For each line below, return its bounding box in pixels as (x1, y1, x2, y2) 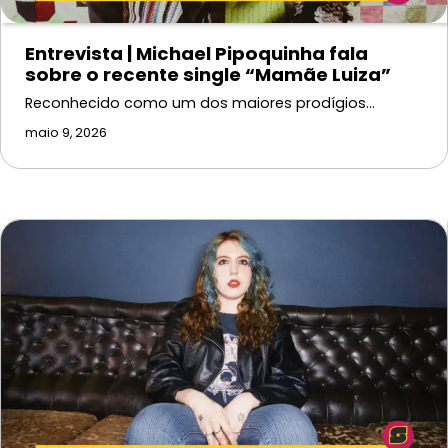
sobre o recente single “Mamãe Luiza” (25, 61, 391, 87)
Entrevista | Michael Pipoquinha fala (25, 40, 368, 66)
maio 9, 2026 (25, 123, 107, 141)
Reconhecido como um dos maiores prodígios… (25, 92, 375, 113)
